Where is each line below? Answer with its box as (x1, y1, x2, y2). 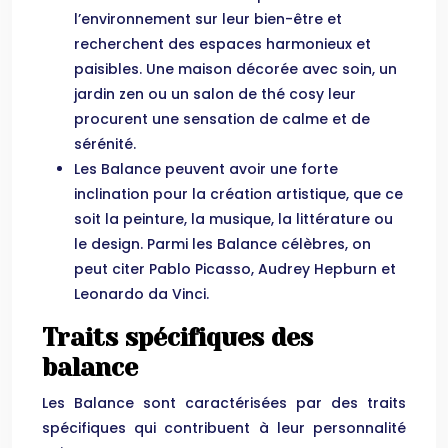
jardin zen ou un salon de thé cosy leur (74, 84, 356, 104)
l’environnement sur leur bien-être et (74, 9, 342, 29)
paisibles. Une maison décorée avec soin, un (74, 59, 397, 79)
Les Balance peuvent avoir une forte (74, 159, 338, 179)
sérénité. (74, 134, 136, 154)
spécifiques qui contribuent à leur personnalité (42, 418, 406, 438)
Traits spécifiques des (42, 323, 313, 352)
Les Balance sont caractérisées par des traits (42, 393, 406, 413)
